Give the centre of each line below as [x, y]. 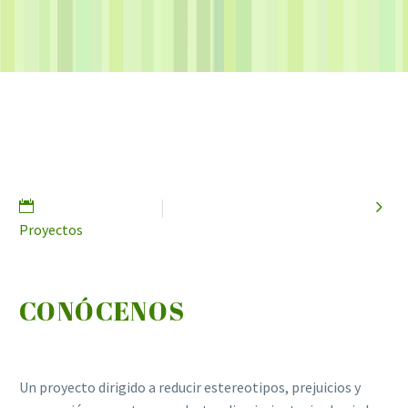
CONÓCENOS [102, 311]
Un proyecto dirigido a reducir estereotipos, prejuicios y [191, 388]
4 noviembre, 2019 [97, 207]
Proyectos [51, 229]
